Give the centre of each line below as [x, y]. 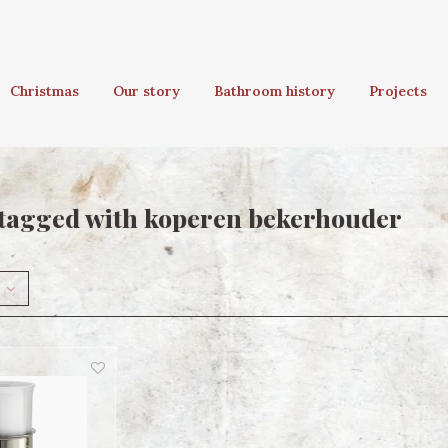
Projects [398, 91]
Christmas [44, 91]
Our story [146, 91]
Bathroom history [274, 91]
